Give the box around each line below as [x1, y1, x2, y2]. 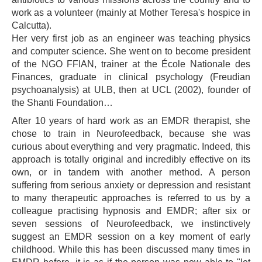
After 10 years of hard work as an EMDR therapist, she [12, 115, 250, 126]
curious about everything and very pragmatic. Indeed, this [12, 141, 250, 151]
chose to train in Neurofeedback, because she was [12, 128, 250, 139]
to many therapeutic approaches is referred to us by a [12, 192, 250, 203]
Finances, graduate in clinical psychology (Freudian [12, 71, 250, 82]
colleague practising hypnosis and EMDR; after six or [12, 205, 250, 216]
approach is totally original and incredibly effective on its [12, 154, 250, 164]
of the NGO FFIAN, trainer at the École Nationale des [12, 58, 250, 69]
